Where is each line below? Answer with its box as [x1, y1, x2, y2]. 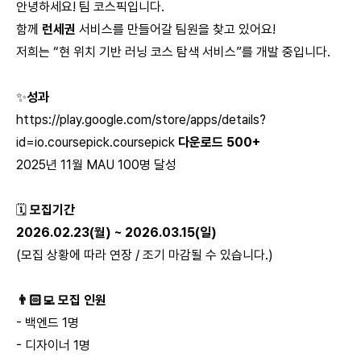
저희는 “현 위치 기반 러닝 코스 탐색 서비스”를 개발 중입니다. [16, 44, 330, 60]
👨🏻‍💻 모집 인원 [16, 293, 106, 308]
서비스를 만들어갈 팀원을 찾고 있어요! [76, 22, 276, 37]
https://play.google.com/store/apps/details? [16, 112, 266, 127]
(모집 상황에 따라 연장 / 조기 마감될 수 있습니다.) [16, 247, 273, 263]
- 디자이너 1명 [16, 338, 90, 353]
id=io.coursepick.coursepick [16, 135, 175, 150]
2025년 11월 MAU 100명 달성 [16, 157, 176, 172]
